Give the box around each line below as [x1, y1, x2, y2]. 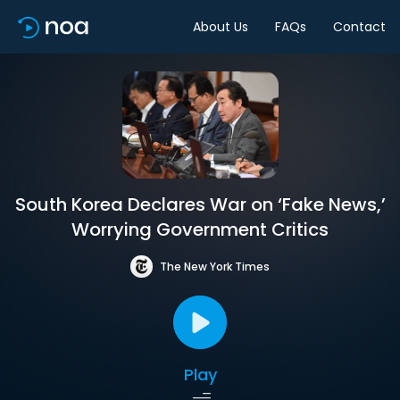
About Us [193, 17, 248, 36]
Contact [333, 17, 386, 36]
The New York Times [160, 258, 270, 274]
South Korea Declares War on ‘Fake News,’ [14, 192, 386, 217]
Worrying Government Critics [71, 217, 329, 242]
